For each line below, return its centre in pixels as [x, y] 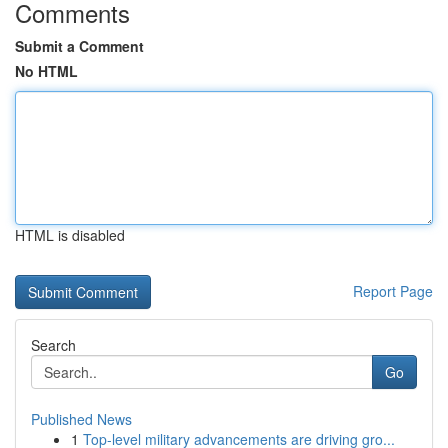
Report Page [393, 291]
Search [53, 345]
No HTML [46, 71]
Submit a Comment [79, 46]
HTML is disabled [70, 235]
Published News [81, 419]
